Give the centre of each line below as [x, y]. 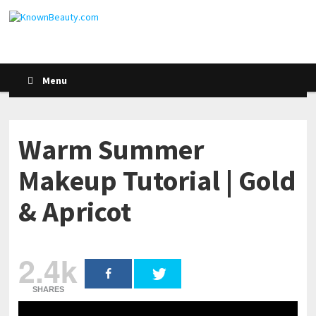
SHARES [48, 289]
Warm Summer [111, 150]
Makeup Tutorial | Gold [158, 181]
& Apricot [75, 212]
